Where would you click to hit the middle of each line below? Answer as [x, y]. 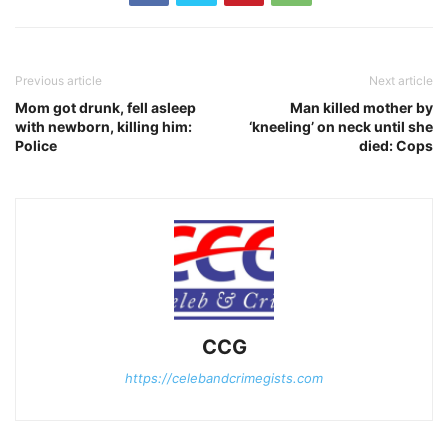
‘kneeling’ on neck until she [341, 126]
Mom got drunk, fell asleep [105, 107]
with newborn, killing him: [103, 126]
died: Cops [396, 145]
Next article [401, 80]
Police [36, 145]
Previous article [58, 80]
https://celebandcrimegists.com [224, 377]
